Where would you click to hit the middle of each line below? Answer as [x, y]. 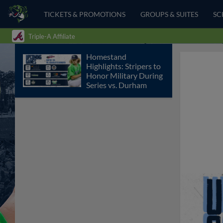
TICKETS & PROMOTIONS [85, 14]
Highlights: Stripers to [123, 66]
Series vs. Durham [116, 85]
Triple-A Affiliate [52, 36]
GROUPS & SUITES [169, 14]
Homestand [106, 56]
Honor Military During [124, 75]
